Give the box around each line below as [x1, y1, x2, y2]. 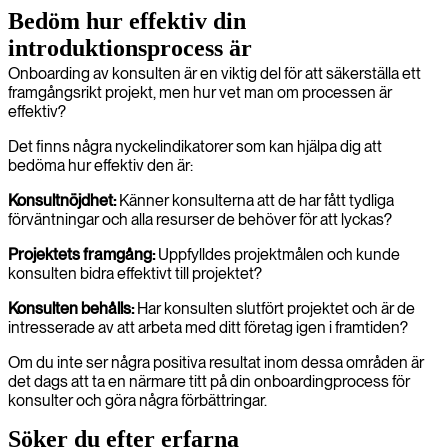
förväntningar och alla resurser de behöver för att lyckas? [8, 210, 392, 229]
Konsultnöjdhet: [8, 191, 116, 210]
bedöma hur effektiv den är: [8, 156, 193, 175]
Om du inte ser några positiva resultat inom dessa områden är [8, 353, 424, 372]
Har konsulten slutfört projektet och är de [137, 299, 415, 318]
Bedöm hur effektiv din [8, 8, 246, 34]
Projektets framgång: [8, 245, 158, 264]
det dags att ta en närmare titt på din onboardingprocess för [8, 372, 410, 391]
